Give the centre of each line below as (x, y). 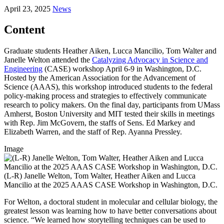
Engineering (23, 69)
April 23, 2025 (27, 8)
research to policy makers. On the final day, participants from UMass (112, 105)
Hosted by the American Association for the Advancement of (100, 78)
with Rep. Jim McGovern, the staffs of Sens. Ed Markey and (99, 123)
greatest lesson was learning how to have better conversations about (110, 211)
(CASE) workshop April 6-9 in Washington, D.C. (122, 69)
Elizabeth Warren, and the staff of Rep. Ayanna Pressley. (93, 132)
